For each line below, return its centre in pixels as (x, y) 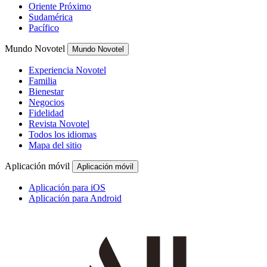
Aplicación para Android (75, 198)
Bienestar (46, 91)
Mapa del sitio (55, 145)
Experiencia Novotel (67, 70)
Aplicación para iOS (67, 187)
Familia (43, 80)
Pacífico (44, 27)
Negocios (46, 102)
